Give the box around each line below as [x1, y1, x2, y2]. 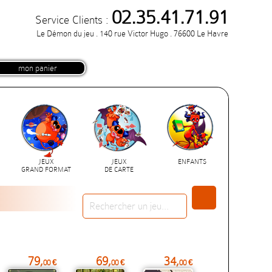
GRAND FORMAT [21, 166, 71, 174]
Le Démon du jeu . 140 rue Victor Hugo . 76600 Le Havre [36, 29, 228, 38]
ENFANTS [177, 158, 206, 166]
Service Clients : [35, 13, 112, 26]
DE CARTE [104, 166, 134, 174]
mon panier [18, 63, 57, 73]
